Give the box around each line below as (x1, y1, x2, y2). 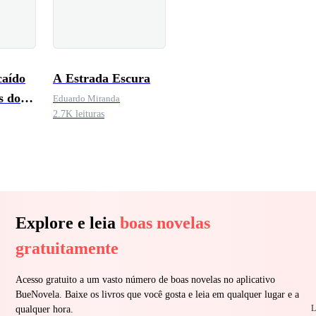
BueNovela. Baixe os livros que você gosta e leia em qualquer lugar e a (16, 288, 299, 300)
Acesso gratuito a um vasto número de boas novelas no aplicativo (16, 274, 275, 285)
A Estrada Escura (53, 71, 150, 85)
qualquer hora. (16, 303, 73, 315)
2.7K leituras (53, 109, 104, 119)
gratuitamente (16, 238, 119, 257)
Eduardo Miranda (53, 93, 120, 104)
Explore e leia (16, 213, 120, 232)
